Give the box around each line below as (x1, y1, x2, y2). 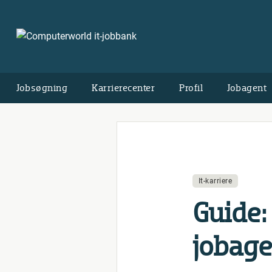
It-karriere (198, 177, 232, 185)
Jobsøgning (16, 82, 67, 93)
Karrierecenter (92, 82, 155, 93)
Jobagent (227, 82, 267, 93)
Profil (179, 82, 203, 93)
